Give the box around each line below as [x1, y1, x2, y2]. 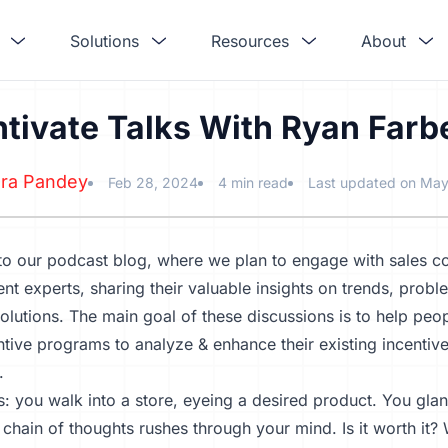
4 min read [217, 173, 288, 191]
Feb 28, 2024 [107, 173, 198, 191]
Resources [211, 31, 290, 51]
